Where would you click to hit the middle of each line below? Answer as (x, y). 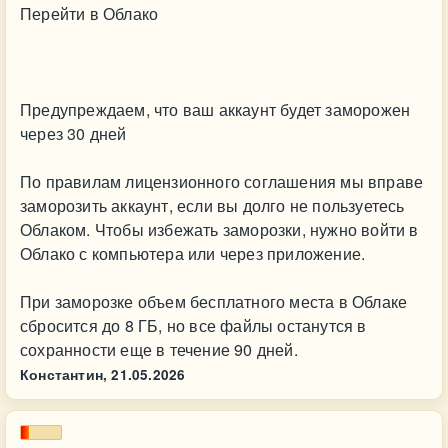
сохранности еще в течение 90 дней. (159, 349)
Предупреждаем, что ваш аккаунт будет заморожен (215, 109)
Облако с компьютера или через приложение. (193, 253)
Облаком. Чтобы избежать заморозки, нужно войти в (219, 229)
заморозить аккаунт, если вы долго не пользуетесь (212, 205)
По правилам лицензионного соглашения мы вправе (222, 181)
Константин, (64, 374)
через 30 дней (73, 133)
